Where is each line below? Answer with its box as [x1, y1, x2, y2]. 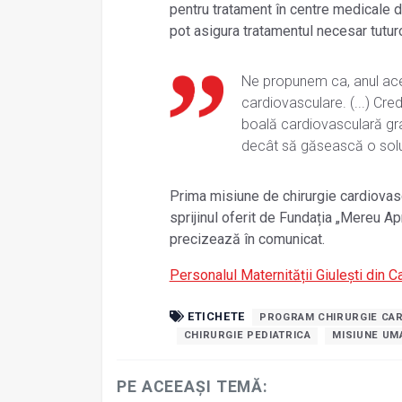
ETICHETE [184, 309, 246, 323]
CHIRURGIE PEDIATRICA [183, 329, 311, 342]
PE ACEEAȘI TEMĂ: [117, 377, 269, 396]
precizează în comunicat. [169, 230, 325, 248]
